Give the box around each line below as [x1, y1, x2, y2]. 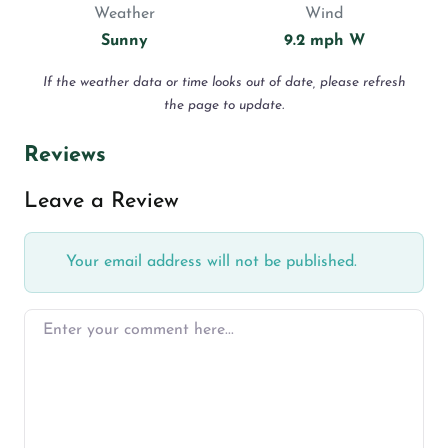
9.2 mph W [283, 33, 365, 50]
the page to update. [164, 99, 284, 113]
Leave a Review [24, 191, 179, 213]
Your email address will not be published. [61, 254, 357, 271]
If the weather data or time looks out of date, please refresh [42, 76, 406, 90]
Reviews [24, 145, 106, 167]
